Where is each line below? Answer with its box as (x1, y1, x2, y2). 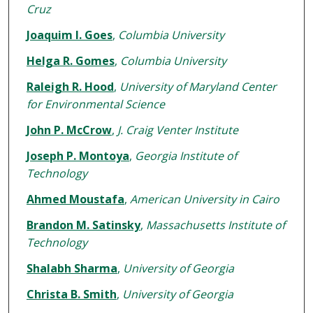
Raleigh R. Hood (26, 79, 114, 95)
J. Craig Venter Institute (117, 122, 238, 138)
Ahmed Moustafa (26, 191, 124, 208)
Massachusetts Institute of (145, 217, 285, 233)
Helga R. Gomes (26, 53, 115, 69)
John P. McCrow (26, 122, 112, 138)
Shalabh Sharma (26, 261, 117, 277)
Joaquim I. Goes (26, 27, 112, 43)
